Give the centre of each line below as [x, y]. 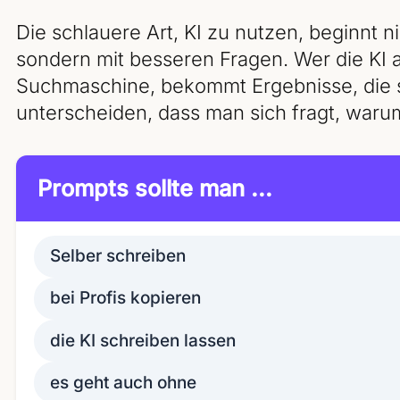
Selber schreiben [118, 256]
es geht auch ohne [123, 382]
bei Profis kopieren [140, 298]
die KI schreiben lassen [143, 340]
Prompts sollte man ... [155, 187]
